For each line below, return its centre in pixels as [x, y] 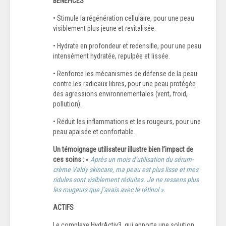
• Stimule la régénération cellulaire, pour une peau [124, 18]
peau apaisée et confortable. [94, 131]
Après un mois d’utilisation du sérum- [142, 159]
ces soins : [69, 159]
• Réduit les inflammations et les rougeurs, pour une [127, 121]
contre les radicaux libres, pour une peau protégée [124, 83]
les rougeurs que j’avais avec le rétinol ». [109, 189]
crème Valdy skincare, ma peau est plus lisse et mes [126, 169]
